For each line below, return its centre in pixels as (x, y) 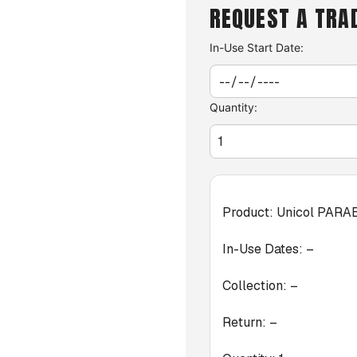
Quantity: (233, 107)
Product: (249, 212)
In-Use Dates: (264, 249)
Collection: (256, 286)
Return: (246, 322)
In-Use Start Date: (257, 47)
